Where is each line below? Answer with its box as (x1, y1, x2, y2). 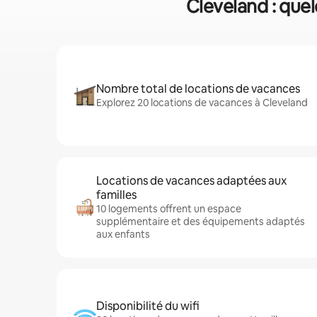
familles (96, 188, 137, 202)
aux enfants (96, 228, 150, 241)
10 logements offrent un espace (96, 202, 241, 215)
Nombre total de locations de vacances (96, 81, 300, 96)
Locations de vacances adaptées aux (96, 173, 287, 188)
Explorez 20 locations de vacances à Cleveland (96, 96, 308, 109)
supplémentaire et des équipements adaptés (96, 215, 305, 228)
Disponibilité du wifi (96, 299, 200, 313)
